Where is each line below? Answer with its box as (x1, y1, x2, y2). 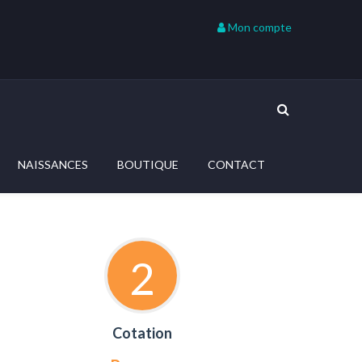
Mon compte (225, 20, 292, 34)
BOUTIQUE (117, 158, 179, 171)
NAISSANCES (18, 158, 88, 171)
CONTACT (208, 158, 265, 171)
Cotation (112, 324, 172, 342)
